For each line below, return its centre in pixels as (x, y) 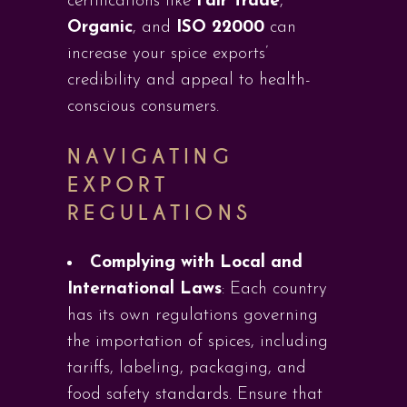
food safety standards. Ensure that (195, 395)
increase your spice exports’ (168, 54)
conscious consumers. (143, 107)
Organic (100, 28)
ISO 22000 (220, 28)
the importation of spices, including (198, 342)
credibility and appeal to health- (189, 80)
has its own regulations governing (193, 316)
